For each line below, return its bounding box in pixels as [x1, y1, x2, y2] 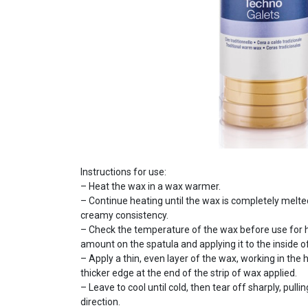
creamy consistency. [80, 210, 168, 221]
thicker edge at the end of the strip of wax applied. [80, 267, 297, 278]
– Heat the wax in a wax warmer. [80, 181, 221, 192]
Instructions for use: [80, 166, 166, 177]
